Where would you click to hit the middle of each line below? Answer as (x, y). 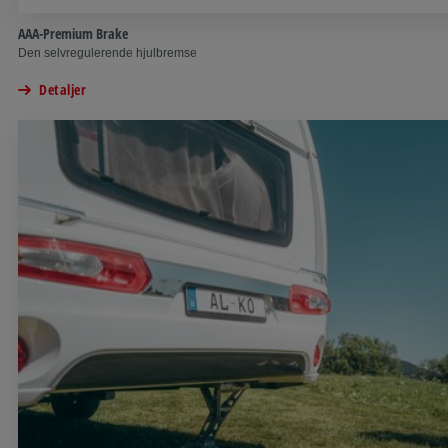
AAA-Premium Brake (73, 33)
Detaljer (62, 89)
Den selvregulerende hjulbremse (107, 52)
